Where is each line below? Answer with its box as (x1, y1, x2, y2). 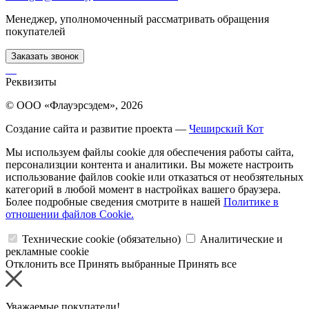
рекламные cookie (6, 245, 89, 257)
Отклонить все (6, 257, 75, 270)
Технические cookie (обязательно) (22, 232, 181, 245)
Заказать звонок (11, 50, 79, 61)
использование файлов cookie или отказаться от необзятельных (6, 170, 303, 183)
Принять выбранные (78, 257, 175, 270)
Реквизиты (6, 75, 57, 88)
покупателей (6, 25, 66, 37)
